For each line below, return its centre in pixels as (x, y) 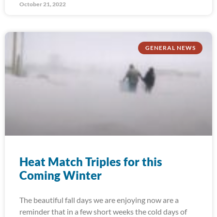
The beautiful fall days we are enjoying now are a (99, 200)
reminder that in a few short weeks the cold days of (103, 211)
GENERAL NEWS (170, 48)
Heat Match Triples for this (91, 162)
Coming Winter (61, 175)
